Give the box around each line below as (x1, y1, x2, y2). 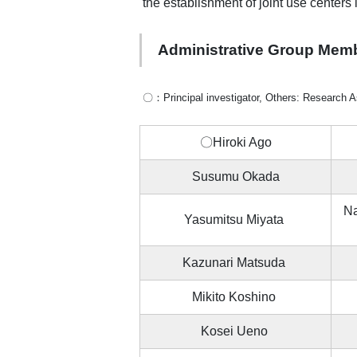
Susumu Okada (191, 170, 280, 184)
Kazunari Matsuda (182, 256, 288, 270)
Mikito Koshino (192, 290, 279, 304)
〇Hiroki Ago (199, 135, 272, 150)
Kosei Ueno (200, 324, 271, 339)
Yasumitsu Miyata (184, 213, 287, 227)
